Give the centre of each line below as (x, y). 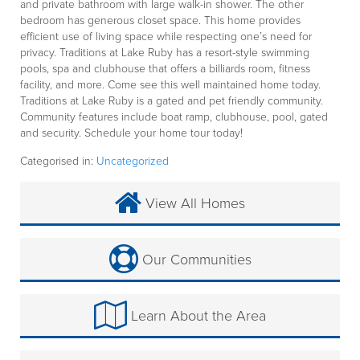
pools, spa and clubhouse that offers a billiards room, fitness (165, 68)
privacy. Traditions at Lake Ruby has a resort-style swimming (165, 52)
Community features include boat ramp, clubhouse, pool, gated (174, 117)
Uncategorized (133, 161)
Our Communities (194, 259)
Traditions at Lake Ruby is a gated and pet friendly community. (172, 100)
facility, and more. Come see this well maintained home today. (170, 84)
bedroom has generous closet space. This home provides (160, 20)
